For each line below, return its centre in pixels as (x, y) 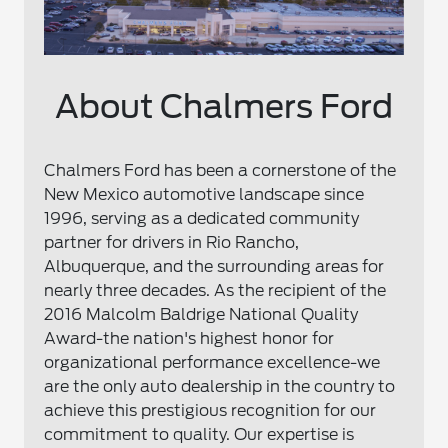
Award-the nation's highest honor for (189, 339)
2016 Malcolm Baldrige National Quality (201, 315)
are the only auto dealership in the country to (220, 387)
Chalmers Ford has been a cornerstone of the (220, 171)
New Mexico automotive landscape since (204, 195)
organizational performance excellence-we (212, 363)
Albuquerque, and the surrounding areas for (214, 267)
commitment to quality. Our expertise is (199, 435)
